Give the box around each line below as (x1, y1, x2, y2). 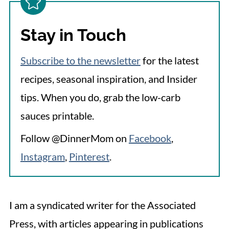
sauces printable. (20, 109, 94, 122)
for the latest (140, 54, 199, 66)
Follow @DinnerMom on (20, 131, 129, 144)
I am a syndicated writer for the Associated (9, 198, 196, 211)
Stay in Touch (20, 25, 126, 45)
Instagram (20, 150, 65, 163)
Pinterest (68, 150, 109, 163)
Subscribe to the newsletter (20, 54, 141, 66)
